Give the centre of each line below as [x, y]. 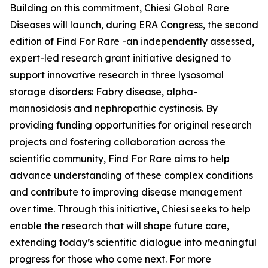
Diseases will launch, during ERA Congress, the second [134, 25]
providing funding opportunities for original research [131, 125]
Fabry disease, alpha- [147, 92]
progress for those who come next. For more [110, 259]
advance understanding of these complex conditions [131, 175]
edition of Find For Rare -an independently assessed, [132, 41]
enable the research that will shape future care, [119, 226]
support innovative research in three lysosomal [117, 75]
